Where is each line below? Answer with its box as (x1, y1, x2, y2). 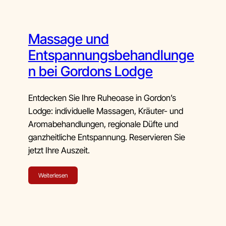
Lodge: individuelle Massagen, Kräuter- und (28, 105, 183, 116)
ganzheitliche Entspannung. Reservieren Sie (28, 132, 185, 142)
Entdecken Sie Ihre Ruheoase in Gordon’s (28, 92, 176, 103)
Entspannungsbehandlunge (28, 47, 194, 64)
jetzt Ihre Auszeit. (28, 145, 90, 155)
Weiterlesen (38, 171, 68, 179)
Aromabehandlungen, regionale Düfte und (28, 119, 178, 129)
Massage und (28, 31, 109, 48)
